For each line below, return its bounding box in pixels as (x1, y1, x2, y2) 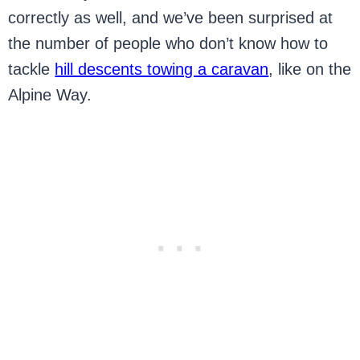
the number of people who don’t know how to (8, 35, 329, 52)
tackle (8, 60, 55, 78)
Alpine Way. (8, 86, 92, 104)
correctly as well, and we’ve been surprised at (8, 9, 333, 27)
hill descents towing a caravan (55, 60, 269, 78)
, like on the (268, 60, 352, 78)
